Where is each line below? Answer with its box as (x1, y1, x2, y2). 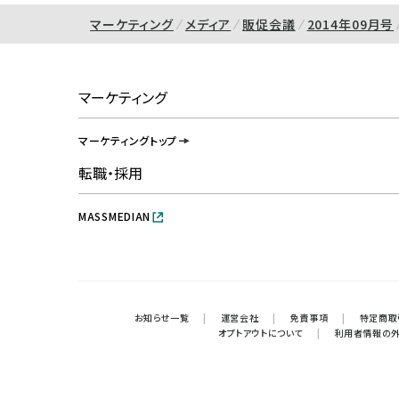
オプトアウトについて (217, 326, 303, 340)
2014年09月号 (306, 14, 395, 33)
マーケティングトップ (78, 133, 178, 149)
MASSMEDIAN (78, 208, 151, 224)
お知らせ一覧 (134, 311, 190, 325)
